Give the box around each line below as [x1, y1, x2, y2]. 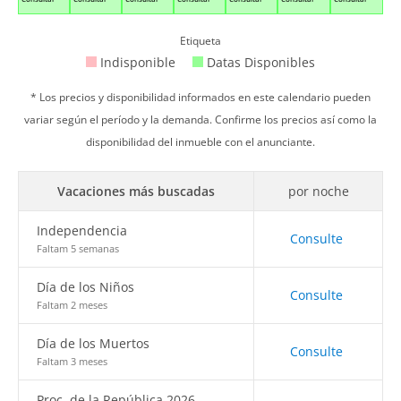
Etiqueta [180, 34, 221, 47]
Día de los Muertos [37, 335, 149, 352]
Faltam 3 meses [37, 354, 107, 368]
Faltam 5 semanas [37, 242, 119, 255]
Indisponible [97, 54, 179, 71]
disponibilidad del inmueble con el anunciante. [86, 135, 315, 149]
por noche [287, 183, 349, 200]
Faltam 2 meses [37, 298, 107, 311]
